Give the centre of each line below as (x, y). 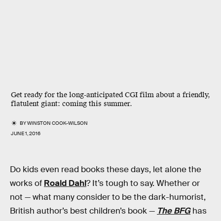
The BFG (174, 211)
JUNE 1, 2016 (26, 133)
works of (27, 183)
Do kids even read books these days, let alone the (106, 169)
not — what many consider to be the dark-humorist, (108, 197)
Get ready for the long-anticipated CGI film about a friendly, (110, 95)
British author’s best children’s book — (83, 211)
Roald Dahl (65, 183)
